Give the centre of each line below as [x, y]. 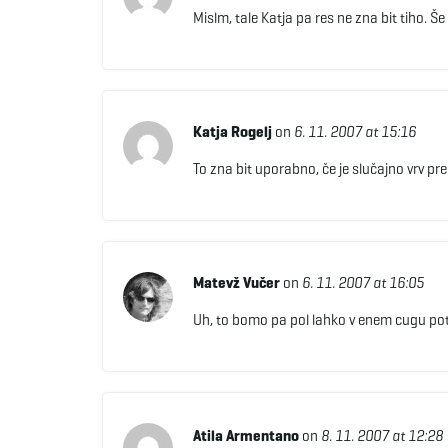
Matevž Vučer [236, 282]
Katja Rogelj [232, 131]
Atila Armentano [245, 435]
